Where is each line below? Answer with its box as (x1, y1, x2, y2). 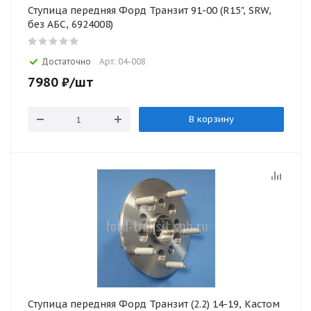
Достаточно (42, 56, 91, 67)
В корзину (188, 113, 234, 125)
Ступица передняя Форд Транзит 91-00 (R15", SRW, (28, 4, 271, 17)
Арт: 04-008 (99, 56, 146, 67)
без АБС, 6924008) (28, 18, 113, 31)
